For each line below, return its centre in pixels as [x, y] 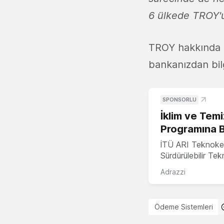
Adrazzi [173, 171]
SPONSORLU [179, 99]
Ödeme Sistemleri [184, 206]
